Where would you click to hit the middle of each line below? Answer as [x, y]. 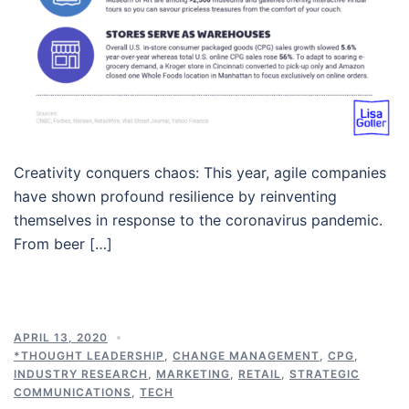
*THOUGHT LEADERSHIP [89, 355]
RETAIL [260, 373]
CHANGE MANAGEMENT [246, 355]
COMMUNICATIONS [73, 392]
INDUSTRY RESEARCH [81, 373]
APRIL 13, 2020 [61, 337]
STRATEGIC [325, 373]
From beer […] [63, 243]
